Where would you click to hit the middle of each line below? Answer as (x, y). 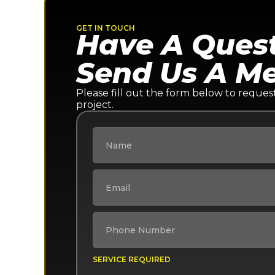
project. (95, 105)
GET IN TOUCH (106, 28)
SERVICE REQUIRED (132, 259)
